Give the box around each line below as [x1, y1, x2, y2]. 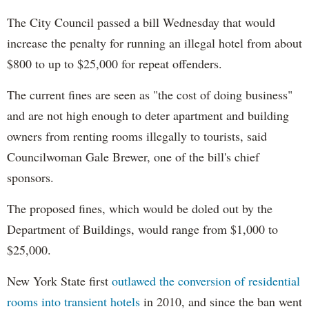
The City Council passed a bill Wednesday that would [7, 13, 275, 30]
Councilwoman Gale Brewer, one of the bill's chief [7, 148, 259, 165]
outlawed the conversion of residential [112, 272, 300, 289]
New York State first [7, 272, 112, 289]
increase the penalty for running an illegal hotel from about [7, 34, 302, 51]
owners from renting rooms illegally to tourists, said [7, 127, 267, 144]
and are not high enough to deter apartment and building [7, 106, 289, 123]
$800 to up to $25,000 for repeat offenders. [7, 54, 222, 72]
